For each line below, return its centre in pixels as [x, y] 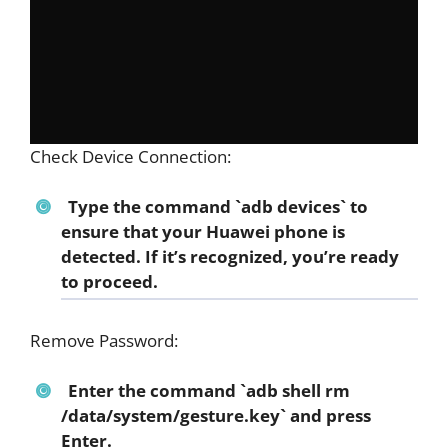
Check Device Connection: [130, 156]
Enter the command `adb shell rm [208, 391]
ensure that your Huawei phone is [203, 232]
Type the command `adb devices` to [217, 207]
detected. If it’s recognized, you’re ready [230, 257]
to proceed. [109, 282]
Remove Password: [104, 340]
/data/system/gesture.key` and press [216, 416]
